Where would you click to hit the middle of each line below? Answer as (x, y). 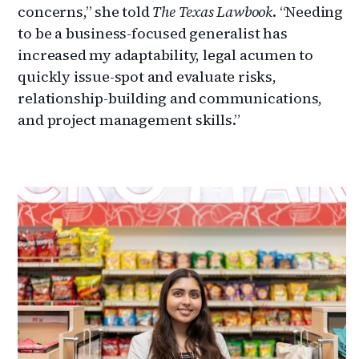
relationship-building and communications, (170, 98)
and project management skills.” (129, 119)
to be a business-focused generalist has (153, 33)
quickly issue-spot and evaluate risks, (147, 76)
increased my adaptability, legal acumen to (166, 54)
